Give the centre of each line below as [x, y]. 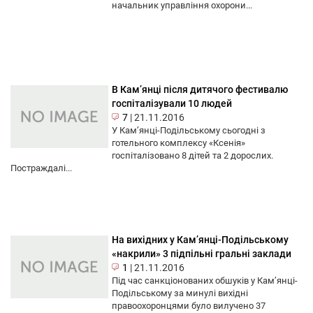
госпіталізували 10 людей [172, 104]
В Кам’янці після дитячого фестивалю [200, 90]
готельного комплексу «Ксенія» [179, 143]
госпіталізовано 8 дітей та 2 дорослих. [192, 156]
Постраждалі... [41, 168]
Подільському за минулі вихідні [180, 293]
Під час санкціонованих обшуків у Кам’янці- [205, 281]
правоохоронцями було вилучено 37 [189, 306]
